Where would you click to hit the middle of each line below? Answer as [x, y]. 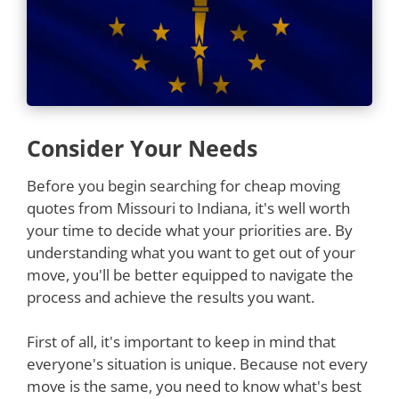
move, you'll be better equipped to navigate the [190, 274]
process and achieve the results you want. [171, 297]
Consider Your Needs [142, 147]
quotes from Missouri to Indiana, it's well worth [188, 208]
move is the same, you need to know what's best [194, 386]
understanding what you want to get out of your [191, 252]
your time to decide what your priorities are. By [190, 230]
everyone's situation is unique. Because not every [197, 364]
